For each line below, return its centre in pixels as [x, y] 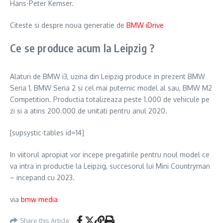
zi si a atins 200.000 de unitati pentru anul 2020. [89, 111]
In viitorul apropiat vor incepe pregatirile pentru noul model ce [110, 155]
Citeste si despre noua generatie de [68, 25]
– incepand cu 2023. [42, 178]
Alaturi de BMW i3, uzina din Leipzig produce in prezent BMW [108, 77]
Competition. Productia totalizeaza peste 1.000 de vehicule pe [110, 100]
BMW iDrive [145, 25]
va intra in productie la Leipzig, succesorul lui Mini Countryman [110, 166]
